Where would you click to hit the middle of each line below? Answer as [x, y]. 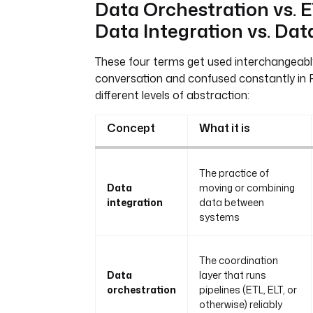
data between [232, 202]
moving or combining [247, 187]
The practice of [234, 173]
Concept [131, 128]
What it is [225, 128]
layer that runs [233, 275]
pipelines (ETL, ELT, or [248, 289]
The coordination [239, 260]
